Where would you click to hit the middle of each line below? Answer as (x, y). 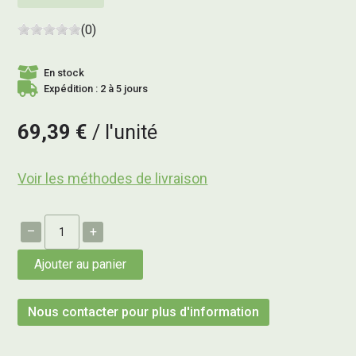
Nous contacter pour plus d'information (144, 311)
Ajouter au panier (81, 264)
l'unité (129, 132)
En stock (64, 73)
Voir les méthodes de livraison (113, 178)
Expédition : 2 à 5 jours (96, 89)
